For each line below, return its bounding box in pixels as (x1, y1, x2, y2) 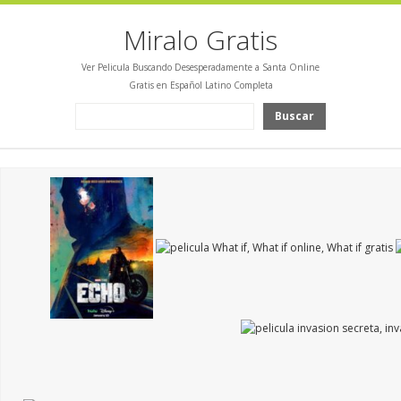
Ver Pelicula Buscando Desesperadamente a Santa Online (81, 61, 320, 73)
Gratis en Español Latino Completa (128, 79, 273, 91)
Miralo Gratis (124, 21, 277, 58)
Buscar (275, 108, 314, 124)
